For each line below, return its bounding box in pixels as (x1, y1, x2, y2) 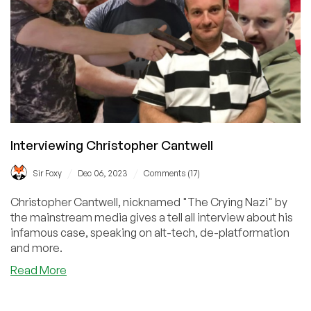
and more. (10, 240, 62, 255)
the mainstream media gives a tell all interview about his (10, 210, 293, 224)
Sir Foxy (33, 167, 62, 178)
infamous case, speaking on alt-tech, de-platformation (10, 225, 289, 239)
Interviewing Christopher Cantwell (10, 137, 213, 153)
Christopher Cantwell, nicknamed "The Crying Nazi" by (10, 194, 287, 209)
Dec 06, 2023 (78, 167, 128, 178)
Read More (10, 262, 67, 277)
